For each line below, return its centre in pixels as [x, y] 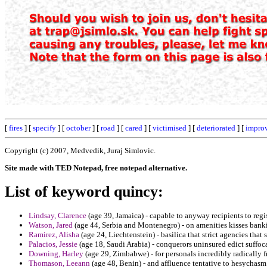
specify [44, 128]
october [78, 128]
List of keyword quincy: [84, 191]
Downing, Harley [56, 254]
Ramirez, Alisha [54, 235]
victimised [170, 128]
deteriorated [216, 128]
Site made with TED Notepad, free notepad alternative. [96, 167]
